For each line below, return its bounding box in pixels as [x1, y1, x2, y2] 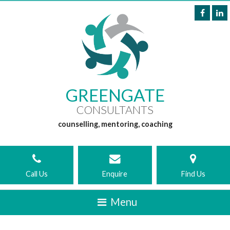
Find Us [181, 169, 205, 179]
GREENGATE [65, 85, 165, 106]
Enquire [102, 169, 128, 179]
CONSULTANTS [76, 103, 154, 117]
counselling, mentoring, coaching [57, 120, 172, 129]
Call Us [26, 169, 48, 179]
